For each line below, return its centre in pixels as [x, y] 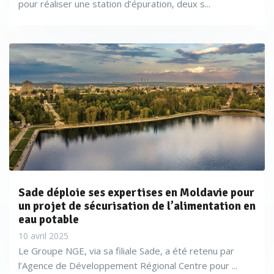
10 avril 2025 [43, 236]
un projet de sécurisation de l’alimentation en [137, 206]
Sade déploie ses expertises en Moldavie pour [136, 193]
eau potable [49, 220]
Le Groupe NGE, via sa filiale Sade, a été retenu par [126, 251]
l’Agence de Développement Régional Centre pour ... [128, 265]
